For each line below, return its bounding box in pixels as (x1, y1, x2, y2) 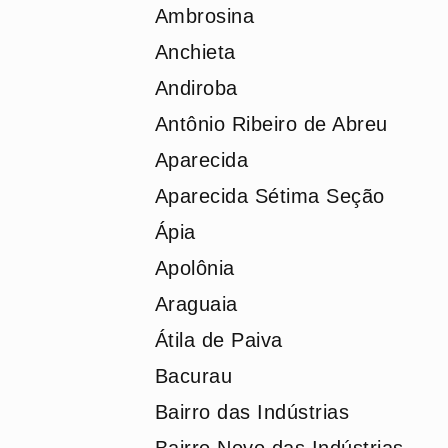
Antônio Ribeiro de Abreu (154, 113, 388, 135)
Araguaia (154, 293, 238, 315)
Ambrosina (154, 5, 254, 27)
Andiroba (154, 77, 238, 99)
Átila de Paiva (154, 329, 283, 351)
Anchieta (154, 41, 236, 63)
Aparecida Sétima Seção (154, 185, 385, 207)
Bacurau (154, 365, 232, 387)
